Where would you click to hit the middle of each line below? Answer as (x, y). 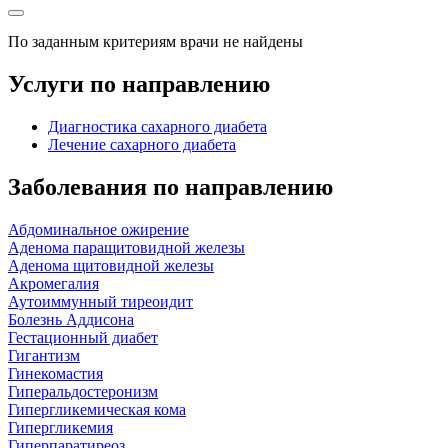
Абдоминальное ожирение (98, 229)
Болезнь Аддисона (71, 319)
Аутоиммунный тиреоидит (100, 301)
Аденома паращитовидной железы (126, 247)
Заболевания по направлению (170, 186)
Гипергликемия (60, 427)
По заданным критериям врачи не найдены (155, 42)
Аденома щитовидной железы (111, 265)
